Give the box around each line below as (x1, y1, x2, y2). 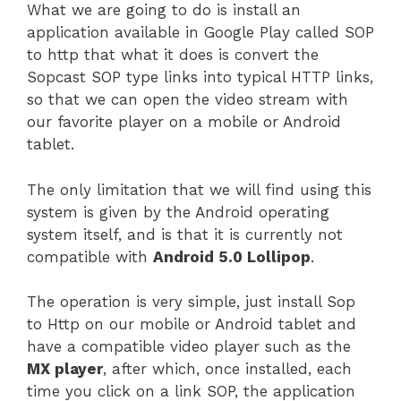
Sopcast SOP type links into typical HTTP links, (27, 68, 373, 87)
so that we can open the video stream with (27, 90, 348, 109)
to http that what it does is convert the (27, 46, 319, 64)
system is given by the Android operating (27, 202, 329, 221)
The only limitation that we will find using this (27, 180, 371, 199)
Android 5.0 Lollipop (153, 247, 311, 266)
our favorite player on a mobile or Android (27, 113, 341, 132)
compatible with (27, 247, 153, 266)
